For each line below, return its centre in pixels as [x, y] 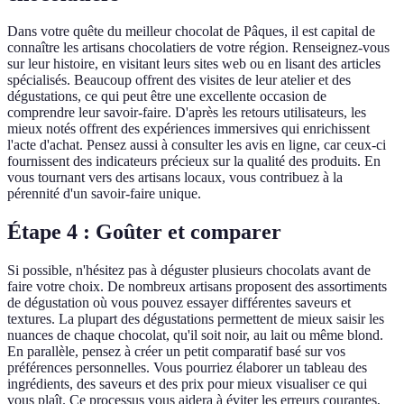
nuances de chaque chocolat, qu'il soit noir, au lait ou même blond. [195, 335]
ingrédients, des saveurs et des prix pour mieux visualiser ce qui [187, 384]
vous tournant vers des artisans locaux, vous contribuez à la [175, 178]
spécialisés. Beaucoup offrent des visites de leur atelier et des [179, 80]
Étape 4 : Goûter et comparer [144, 232]
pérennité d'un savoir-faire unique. [104, 194]
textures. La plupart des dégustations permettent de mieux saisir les [196, 319]
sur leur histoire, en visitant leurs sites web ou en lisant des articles [194, 64]
